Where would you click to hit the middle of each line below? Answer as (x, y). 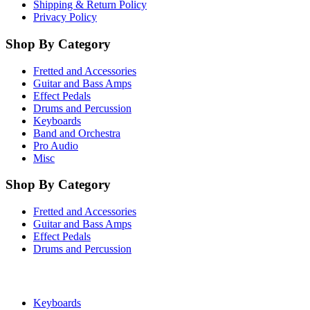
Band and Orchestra (77, 133)
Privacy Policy (65, 17)
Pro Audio (56, 145)
